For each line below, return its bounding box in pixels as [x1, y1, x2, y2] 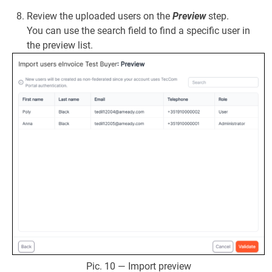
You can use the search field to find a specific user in [27, 25, 250, 37]
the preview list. [27, 39, 93, 52]
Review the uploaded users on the [27, 10, 172, 22]
